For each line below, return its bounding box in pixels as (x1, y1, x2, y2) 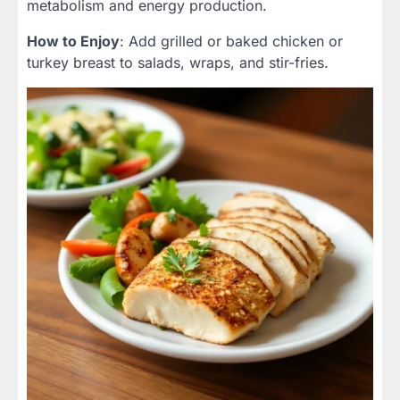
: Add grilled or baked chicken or (120, 32, 343, 51)
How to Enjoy (27, 32, 120, 51)
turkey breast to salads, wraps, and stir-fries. (27, 54, 329, 72)
